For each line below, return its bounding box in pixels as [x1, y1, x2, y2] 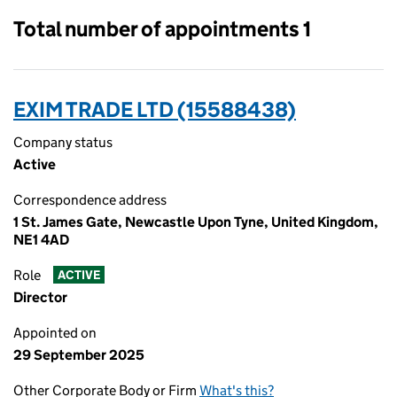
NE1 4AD [13, 231, 69, 248]
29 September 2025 [13, 346, 144, 363]
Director [13, 289, 67, 306]
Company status [13, 134, 113, 151]
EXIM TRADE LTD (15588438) [13, 97, 296, 122]
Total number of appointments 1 [13, 16, 311, 42]
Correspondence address [13, 191, 167, 208]
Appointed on [13, 324, 97, 341]
